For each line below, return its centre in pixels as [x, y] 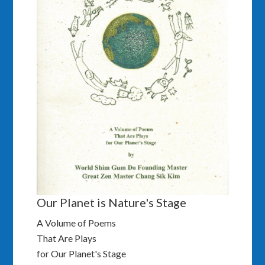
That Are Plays [67, 238]
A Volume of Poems [77, 223]
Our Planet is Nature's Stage [112, 203]
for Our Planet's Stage [82, 254]
